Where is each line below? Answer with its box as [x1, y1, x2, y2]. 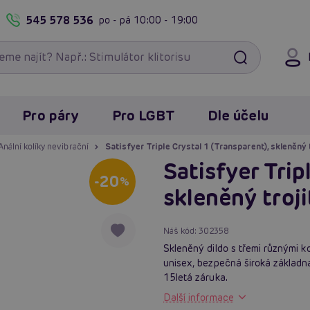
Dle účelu [208, 106, 268, 125]
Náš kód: [163, 225, 199, 236]
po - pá [99, 13, 134, 26]
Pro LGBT [111, 106, 175, 125]
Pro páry [22, 106, 79, 125]
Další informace [163, 291, 234, 304]
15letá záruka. [163, 271, 228, 284]
